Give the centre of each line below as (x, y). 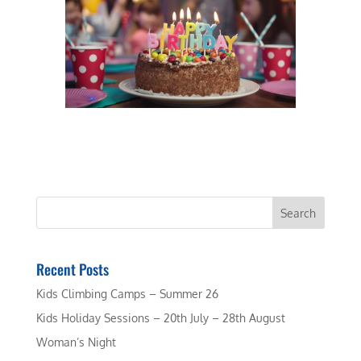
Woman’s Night (76, 342)
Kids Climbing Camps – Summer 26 (127, 294)
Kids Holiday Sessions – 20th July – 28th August (160, 318)
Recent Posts (72, 270)
